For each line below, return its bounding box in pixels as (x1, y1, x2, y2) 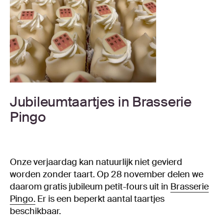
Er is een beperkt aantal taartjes (35, 192, 165, 205)
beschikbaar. (10, 205, 61, 217)
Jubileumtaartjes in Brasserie (10, 92, 192, 111)
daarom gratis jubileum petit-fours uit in (10, 180, 170, 192)
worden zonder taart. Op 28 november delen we (10, 168, 203, 180)
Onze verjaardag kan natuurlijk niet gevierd (10, 156, 182, 168)
